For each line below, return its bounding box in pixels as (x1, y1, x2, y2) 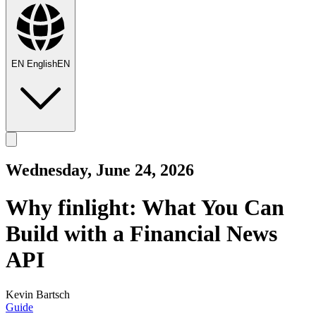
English (27, 59, 57, 69)
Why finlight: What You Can (6, 195, 284, 221)
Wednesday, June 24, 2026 (6, 160, 194, 179)
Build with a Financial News (6, 221, 277, 247)
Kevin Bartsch (6, 288, 70, 300)
